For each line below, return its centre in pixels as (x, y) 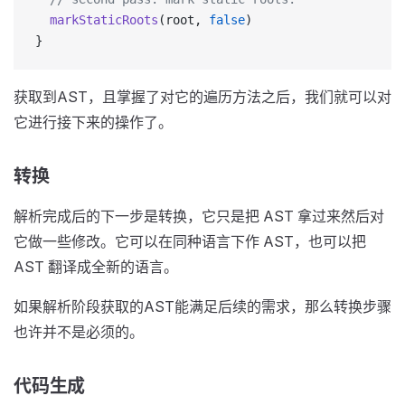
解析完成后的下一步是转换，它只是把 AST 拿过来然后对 (199, 216)
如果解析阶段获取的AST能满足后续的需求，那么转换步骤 (202, 306)
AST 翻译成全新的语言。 (96, 267)
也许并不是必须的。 (79, 332)
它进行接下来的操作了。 (93, 122)
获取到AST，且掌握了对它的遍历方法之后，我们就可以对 (202, 97)
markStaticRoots (97, 20)
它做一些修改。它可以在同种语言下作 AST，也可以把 (190, 241)
